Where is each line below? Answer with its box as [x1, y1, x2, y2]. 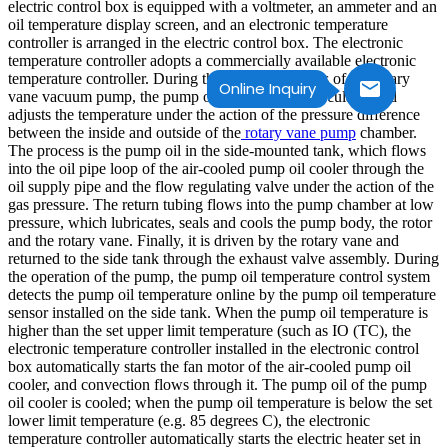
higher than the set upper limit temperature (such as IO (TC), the [8, 321, 411, 339]
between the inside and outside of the [8, 123, 241, 141]
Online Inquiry [219, 78, 316, 99]
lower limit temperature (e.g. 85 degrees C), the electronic [8, 411, 370, 429]
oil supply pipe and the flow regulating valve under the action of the [8, 177, 434, 195]
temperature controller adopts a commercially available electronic [8, 51, 416, 69]
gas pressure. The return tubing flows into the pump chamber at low [8, 195, 434, 213]
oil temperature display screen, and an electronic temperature [8, 15, 388, 33]
